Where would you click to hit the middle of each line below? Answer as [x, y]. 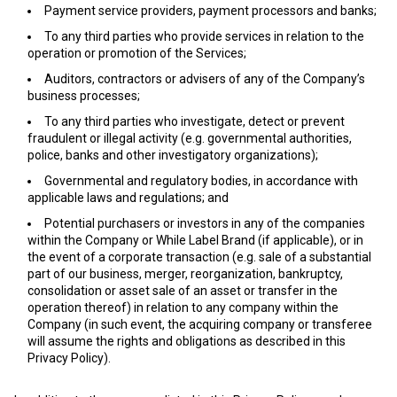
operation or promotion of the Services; [137, 53]
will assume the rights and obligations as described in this [187, 341]
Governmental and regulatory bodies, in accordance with [201, 181]
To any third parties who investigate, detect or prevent [195, 121]
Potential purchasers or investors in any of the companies [205, 223]
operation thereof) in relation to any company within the [183, 307]
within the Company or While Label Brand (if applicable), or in [195, 240]
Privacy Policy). [69, 358]
